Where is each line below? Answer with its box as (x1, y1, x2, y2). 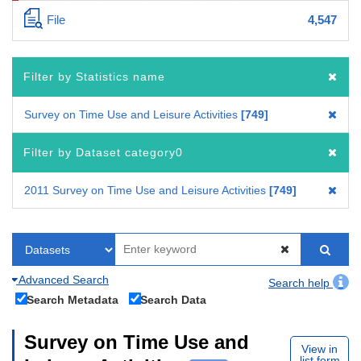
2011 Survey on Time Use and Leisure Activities (24, 183, 266, 197)
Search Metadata (27, 293, 118, 306)
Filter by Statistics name (23, 69, 165, 83)
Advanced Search (16, 272, 109, 286)
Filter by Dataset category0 (23, 145, 183, 159)
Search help (268, 276, 333, 289)
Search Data (140, 293, 206, 306)
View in (301, 342, 338, 356)
